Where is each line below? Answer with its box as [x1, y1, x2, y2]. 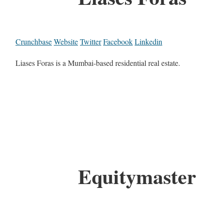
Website [54, 36, 78, 47]
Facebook [103, 36, 133, 47]
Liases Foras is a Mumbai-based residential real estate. [15, 58, 180, 68]
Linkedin [135, 36, 162, 47]
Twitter [80, 36, 101, 47]
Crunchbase [15, 36, 52, 47]
